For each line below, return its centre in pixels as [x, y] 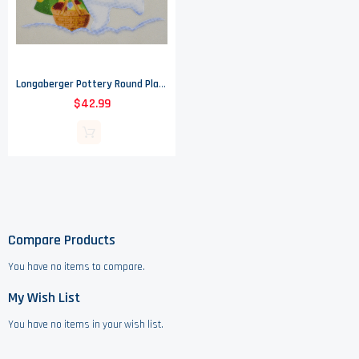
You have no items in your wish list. [86, 325]
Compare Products [62, 240]
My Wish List [44, 298]
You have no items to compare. [77, 267]
